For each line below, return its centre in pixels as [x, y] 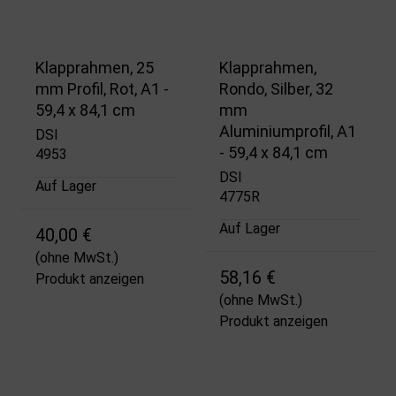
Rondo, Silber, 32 [276, 88]
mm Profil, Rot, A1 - [102, 88]
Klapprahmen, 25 [95, 67]
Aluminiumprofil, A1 [288, 131]
